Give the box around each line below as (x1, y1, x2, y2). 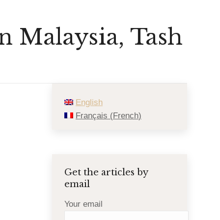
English (76, 98, 103, 107)
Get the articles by (64, 167, 148, 178)
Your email (64, 199, 103, 209)
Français (76, 111, 108, 120)
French (113, 111, 138, 120)
